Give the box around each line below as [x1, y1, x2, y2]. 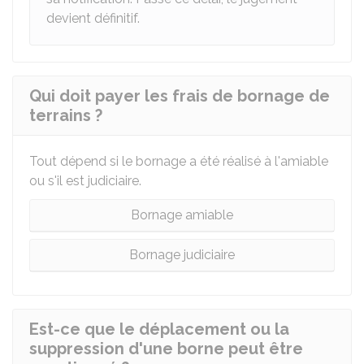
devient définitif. [46, 11, 140, 26]
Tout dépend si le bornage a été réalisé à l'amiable [29, 154, 328, 169]
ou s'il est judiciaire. [29, 173, 141, 188]
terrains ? [29, 106, 102, 125]
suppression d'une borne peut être [29, 339, 303, 358]
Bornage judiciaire [129, 247, 235, 262]
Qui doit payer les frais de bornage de [29, 86, 330, 106]
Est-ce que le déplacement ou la [29, 319, 289, 339]
